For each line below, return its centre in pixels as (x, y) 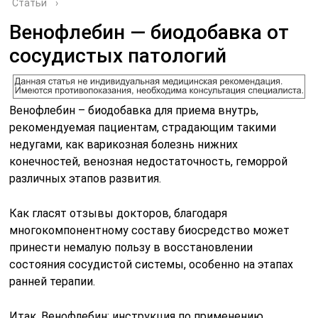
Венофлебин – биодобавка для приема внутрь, (134, 110)
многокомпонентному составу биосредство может (150, 230)
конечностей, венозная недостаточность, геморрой (149, 161)
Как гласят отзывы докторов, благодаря (119, 213)
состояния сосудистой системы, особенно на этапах (152, 264)
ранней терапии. (53, 281)
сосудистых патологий (118, 56)
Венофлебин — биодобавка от (149, 32)
